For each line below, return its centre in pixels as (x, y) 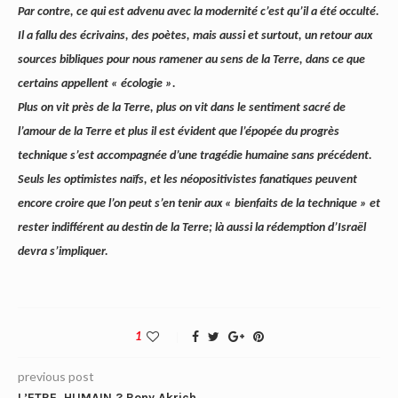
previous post (56, 377)
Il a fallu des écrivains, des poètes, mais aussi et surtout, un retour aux (195, 36)
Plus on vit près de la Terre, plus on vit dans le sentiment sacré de (182, 108)
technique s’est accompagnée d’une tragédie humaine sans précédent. (195, 156)
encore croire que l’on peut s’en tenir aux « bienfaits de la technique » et (199, 204)
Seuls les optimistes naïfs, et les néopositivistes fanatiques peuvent (187, 180)
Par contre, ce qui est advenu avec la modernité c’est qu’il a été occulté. (199, 12)
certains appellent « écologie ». (97, 84)
